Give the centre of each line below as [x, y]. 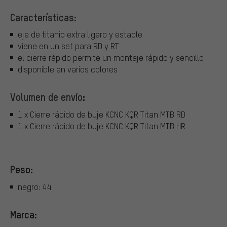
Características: [43, 17]
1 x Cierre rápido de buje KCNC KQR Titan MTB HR [102, 126]
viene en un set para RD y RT [68, 46]
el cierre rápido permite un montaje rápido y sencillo [111, 58]
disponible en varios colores [68, 69]
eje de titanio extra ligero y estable [80, 34]
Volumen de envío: [48, 97]
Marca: [24, 214]
